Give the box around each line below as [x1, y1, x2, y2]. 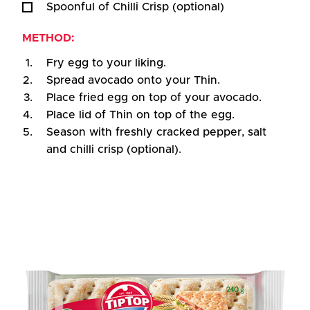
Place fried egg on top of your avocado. [46, 92, 262, 103]
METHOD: [22, 33, 75, 44]
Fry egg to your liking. [46, 57, 166, 69]
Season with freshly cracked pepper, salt [46, 127, 266, 138]
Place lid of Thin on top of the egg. [46, 109, 235, 120]
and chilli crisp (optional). [46, 144, 181, 155]
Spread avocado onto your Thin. [46, 75, 220, 86]
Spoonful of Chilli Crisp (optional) [46, 1, 224, 12]
